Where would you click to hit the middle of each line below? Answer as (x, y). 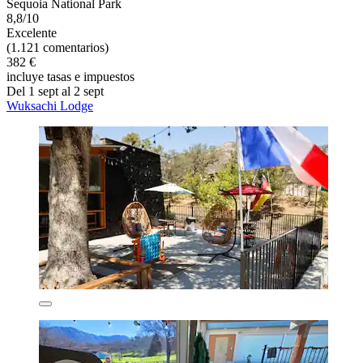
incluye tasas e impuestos (70, 76)
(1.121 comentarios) (58, 47)
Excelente (32, 32)
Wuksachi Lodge (50, 105)
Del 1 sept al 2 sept (55, 91)
